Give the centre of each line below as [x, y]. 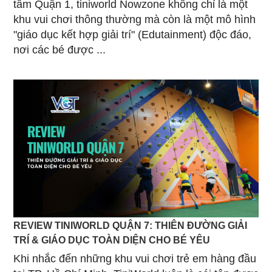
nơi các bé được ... [59, 49]
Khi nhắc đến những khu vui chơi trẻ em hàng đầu [135, 258]
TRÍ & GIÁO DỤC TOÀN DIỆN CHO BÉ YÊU [112, 240]
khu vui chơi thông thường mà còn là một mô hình [134, 19]
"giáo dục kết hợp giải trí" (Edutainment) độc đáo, [132, 34]
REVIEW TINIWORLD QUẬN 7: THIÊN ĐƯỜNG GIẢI [130, 225]
